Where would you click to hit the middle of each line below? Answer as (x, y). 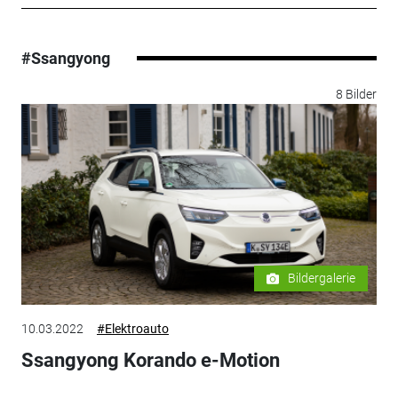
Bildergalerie (322, 279)
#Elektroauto (132, 329)
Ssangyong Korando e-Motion (150, 361)
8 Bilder (357, 95)
